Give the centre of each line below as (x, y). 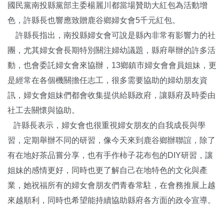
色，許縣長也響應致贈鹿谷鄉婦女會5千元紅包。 (94, 20)
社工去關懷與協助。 (43, 110)
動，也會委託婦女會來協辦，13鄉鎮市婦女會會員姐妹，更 (112, 65)
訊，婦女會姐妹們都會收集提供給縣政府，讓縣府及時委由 (111, 95)
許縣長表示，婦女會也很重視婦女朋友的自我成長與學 (106, 125)
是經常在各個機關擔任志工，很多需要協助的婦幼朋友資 (107, 80)
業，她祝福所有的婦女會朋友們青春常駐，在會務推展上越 (111, 185)
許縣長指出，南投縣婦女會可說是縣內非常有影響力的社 (111, 35)
